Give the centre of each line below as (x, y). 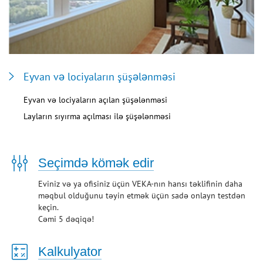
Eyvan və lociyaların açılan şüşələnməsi (95, 100)
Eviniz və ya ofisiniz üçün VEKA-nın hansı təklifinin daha (140, 183)
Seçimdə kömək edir (96, 163)
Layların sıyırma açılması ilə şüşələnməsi (97, 116)
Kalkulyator (70, 251)
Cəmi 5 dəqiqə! (66, 219)
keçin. (48, 207)
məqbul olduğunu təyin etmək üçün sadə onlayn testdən (142, 195)
